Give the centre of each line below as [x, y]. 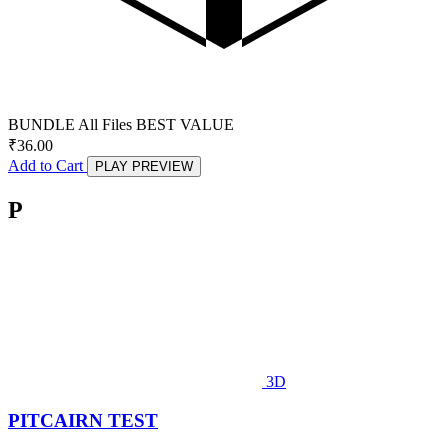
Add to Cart [47, 166]
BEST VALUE [185, 125]
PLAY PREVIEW [144, 167]
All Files [105, 125]
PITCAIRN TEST [83, 420]
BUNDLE [41, 125]
